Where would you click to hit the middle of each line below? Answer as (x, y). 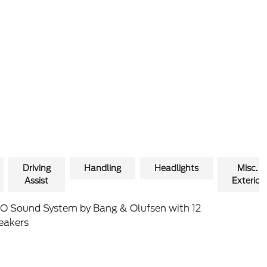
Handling (102, 168)
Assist (37, 181)
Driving (36, 168)
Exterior (247, 181)
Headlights (176, 168)
